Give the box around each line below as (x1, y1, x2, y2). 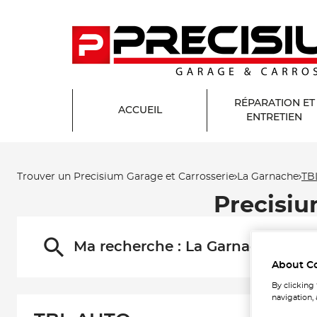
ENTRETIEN (246, 113, 302, 122)
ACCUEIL (117, 105, 162, 115)
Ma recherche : (74, 240, 185, 254)
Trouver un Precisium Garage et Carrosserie (17, 171, 234, 182)
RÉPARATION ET (234, 98, 315, 108)
